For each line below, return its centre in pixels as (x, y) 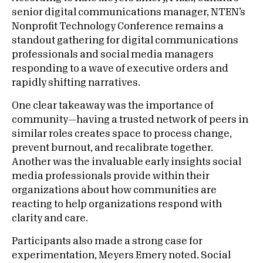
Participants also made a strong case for (107, 241)
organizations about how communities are (114, 190)
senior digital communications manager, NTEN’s (129, 12)
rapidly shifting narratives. (76, 83)
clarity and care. (50, 218)
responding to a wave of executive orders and (120, 69)
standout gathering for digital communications (125, 41)
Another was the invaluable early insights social (127, 162)
